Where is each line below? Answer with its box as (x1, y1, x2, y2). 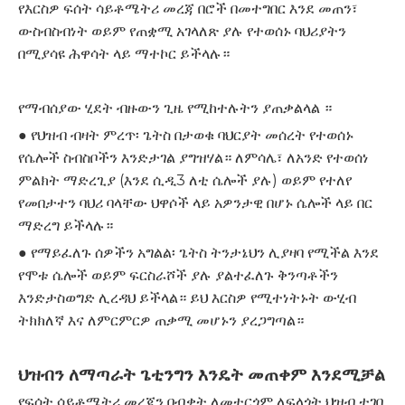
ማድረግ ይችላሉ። (18, 217, 113, 234)
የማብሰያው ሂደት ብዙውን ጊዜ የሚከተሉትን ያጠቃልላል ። (18, 99, 332, 117)
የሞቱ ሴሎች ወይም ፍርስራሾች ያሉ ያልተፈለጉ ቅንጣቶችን (18, 267, 338, 284)
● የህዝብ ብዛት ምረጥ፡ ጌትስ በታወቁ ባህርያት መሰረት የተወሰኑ (18, 127, 353, 144)
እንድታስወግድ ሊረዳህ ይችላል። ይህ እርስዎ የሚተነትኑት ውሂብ (18, 289, 356, 306)
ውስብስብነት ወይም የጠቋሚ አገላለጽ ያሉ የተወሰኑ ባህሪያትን (18, 23, 346, 40)
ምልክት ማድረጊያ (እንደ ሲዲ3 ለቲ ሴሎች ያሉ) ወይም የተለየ (18, 172, 352, 189)
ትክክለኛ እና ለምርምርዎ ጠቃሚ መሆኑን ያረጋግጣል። (18, 312, 304, 329)
